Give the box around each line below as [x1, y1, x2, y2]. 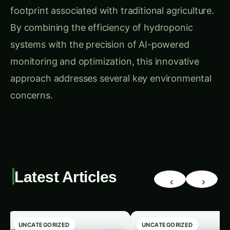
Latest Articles [14, 158, 117, 176]
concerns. [10, 80, 53, 91]
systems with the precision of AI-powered [10, 29, 189, 40]
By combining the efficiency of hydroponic [10, 12, 193, 23]
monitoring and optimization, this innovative [10, 46, 199, 57]
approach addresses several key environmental [10, 63, 212, 74]
